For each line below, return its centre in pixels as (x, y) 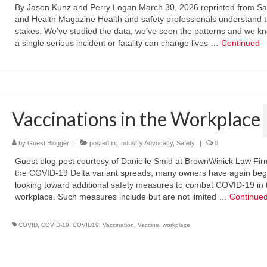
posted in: (103, 143)
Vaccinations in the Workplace (136, 119)
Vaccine (148, 225)
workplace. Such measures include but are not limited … (122, 197)
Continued (240, 43)
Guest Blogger (48, 143)
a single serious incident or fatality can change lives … (118, 43)
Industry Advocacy (146, 143)
